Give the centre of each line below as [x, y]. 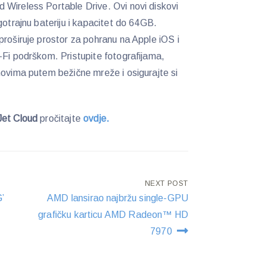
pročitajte [62, 118]
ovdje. [96, 118]
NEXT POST [167, 183]
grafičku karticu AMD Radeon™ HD [113, 214]
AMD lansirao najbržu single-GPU [118, 198]
